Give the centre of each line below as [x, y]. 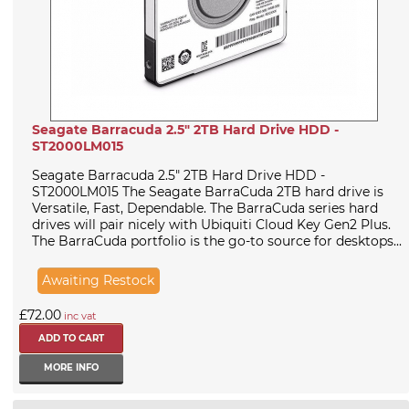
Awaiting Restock [99, 281]
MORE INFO [72, 368]
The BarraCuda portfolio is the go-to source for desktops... [217, 241]
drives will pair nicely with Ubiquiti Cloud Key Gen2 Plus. [211, 225]
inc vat [79, 316]
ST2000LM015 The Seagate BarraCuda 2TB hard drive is [208, 192]
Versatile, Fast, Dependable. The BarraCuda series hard [205, 209]
